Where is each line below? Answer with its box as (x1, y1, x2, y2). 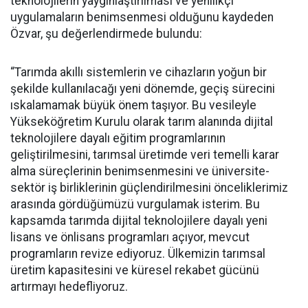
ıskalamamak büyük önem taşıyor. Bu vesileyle (10, 98, 256, 112)
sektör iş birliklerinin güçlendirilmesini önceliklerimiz (10, 180, 288, 195)
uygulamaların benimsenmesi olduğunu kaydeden (10, 10, 274, 24)
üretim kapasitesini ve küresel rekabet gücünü (10, 263, 259, 277)
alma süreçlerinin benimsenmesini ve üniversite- (10, 164, 269, 178)
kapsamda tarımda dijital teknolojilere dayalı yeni (10, 213, 267, 228)
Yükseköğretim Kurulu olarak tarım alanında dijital (10, 114, 273, 129)
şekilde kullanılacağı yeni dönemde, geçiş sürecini (10, 81, 275, 96)
